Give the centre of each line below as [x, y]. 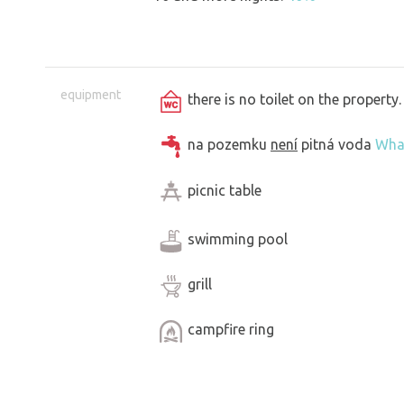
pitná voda [336, 145]
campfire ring [231, 330]
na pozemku [229, 145]
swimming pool [238, 239]
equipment [90, 95]
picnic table [225, 190]
